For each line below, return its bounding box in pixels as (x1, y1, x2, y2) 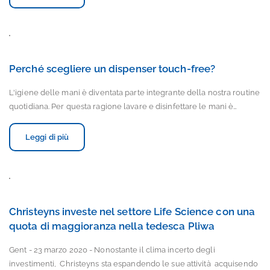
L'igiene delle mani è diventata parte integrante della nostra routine (9, 88, 260, 97)
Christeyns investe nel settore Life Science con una (9, 206, 256, 218)
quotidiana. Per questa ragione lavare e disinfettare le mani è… (9, 102, 237, 111)
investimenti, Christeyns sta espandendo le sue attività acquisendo (9, 259, 258, 268)
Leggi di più (25, 133, 69, 142)
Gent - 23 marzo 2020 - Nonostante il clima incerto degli (9, 245, 215, 254)
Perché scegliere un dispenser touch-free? (9, 63, 216, 75)
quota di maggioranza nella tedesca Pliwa (9, 220, 215, 232)
